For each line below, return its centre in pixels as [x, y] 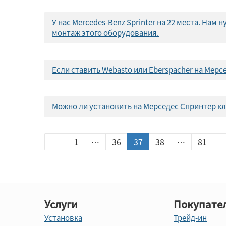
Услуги [61, 204]
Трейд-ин [190, 218]
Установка [63, 218]
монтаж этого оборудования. [105, 33]
